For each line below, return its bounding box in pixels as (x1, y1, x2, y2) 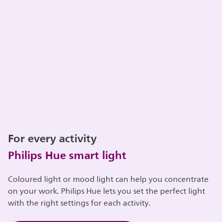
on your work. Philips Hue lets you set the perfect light (8, 184, 206, 198)
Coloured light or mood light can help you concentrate (8, 172, 209, 186)
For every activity (8, 128, 97, 148)
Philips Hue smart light (8, 145, 127, 165)
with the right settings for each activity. (8, 196, 151, 210)
